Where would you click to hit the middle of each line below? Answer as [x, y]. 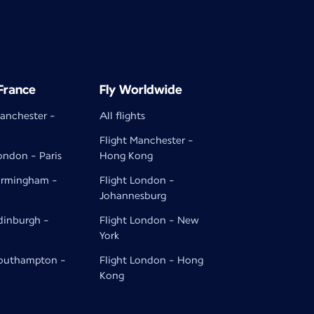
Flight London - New [149, 220]
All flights [122, 116]
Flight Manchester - [146, 140]
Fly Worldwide [141, 89]
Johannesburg [132, 196]
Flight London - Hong [151, 260]
